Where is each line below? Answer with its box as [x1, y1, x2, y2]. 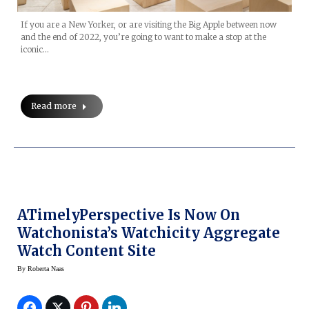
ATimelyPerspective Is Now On [17, 206, 240, 224]
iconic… [21, 44, 49, 55]
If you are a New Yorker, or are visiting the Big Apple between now [21, 19, 277, 30]
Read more [31, 101, 77, 112]
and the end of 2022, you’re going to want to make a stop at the [21, 32, 266, 43]
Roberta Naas [28, 265, 64, 273]
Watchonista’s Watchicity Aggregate [17, 224, 280, 242]
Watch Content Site [17, 242, 156, 260]
